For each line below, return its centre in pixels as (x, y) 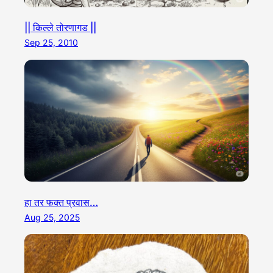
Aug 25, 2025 (52, 217)
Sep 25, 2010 (51, 43)
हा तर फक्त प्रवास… (61, 202)
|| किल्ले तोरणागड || (60, 28)
